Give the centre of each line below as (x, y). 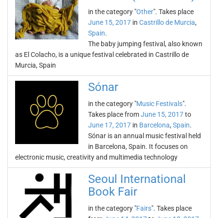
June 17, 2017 (109, 125)
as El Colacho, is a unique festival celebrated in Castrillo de (102, 54)
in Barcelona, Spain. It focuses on (138, 146)
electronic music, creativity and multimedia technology (96, 157)
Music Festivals (159, 104)
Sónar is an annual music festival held (145, 136)
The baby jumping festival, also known (145, 44)
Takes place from (114, 114)
